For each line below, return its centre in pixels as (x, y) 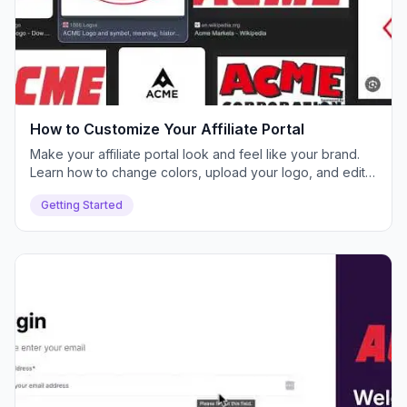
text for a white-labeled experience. (139, 190)
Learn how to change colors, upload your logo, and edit (198, 172)
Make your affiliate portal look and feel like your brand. (195, 154)
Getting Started (82, 205)
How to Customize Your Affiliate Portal (167, 129)
